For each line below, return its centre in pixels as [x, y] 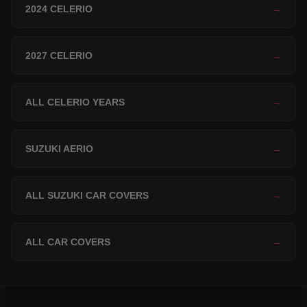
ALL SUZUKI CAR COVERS [87, 196]
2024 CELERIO [59, 9]
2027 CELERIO [59, 56]
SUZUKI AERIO [59, 149]
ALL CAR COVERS [68, 242]
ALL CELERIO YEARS [75, 102]
